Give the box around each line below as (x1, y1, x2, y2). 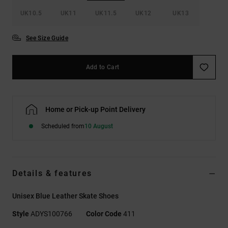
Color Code (86, 209, 122, 218)
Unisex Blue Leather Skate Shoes (12, 191, 119, 200)
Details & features (12, 168, 92, 178)
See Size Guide (26, 34, 69, 42)
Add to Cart (85, 63, 120, 71)
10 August (84, 122, 113, 130)
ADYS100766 (29, 209, 74, 218)
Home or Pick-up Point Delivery (45, 105, 146, 113)
